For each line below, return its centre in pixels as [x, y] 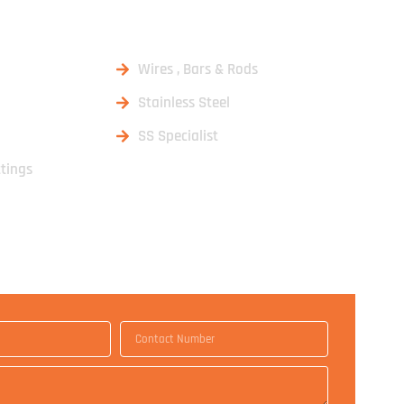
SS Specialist [178, 136]
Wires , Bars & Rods [197, 69]
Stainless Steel [184, 103]
